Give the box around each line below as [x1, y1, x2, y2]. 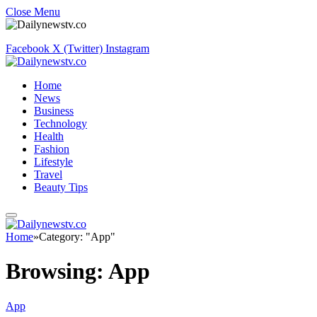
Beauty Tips [34, 181, 88, 193]
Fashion [34, 143, 69, 155]
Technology [34, 117, 87, 129]
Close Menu [6, 6, 60, 18]
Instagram [105, 42, 149, 54]
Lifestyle [34, 156, 73, 168]
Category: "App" [39, 231, 115, 243]
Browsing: [6, 258, 108, 284]
